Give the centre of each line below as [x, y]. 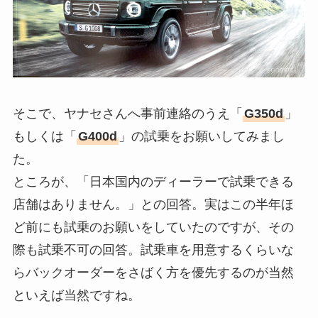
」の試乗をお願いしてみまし [201, 137]
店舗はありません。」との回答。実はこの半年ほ [153, 205]
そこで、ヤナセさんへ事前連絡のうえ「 [127, 114]
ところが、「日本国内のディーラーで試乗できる [153, 182]
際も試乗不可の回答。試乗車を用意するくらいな [153, 250]
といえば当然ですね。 [76, 296]
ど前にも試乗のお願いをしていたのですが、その [153, 227]
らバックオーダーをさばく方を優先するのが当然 [153, 273]
